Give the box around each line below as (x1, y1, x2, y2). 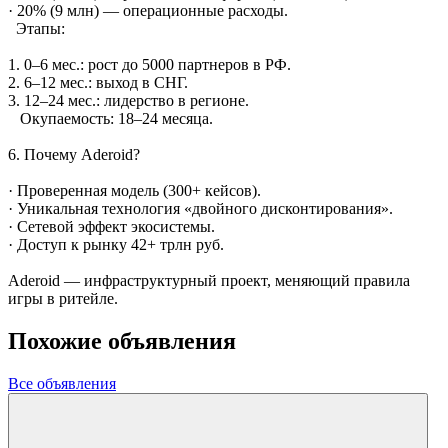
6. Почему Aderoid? (8, 145, 140, 163)
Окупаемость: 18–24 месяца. (8, 109, 213, 127)
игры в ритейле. (8, 289, 118, 307)
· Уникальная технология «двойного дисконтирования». (8, 199, 393, 217)
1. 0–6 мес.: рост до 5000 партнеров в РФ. (8, 55, 291, 73)
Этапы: (8, 19, 65, 37)
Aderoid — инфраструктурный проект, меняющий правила (8, 271, 410, 289)
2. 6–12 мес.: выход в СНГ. (8, 73, 188, 91)
